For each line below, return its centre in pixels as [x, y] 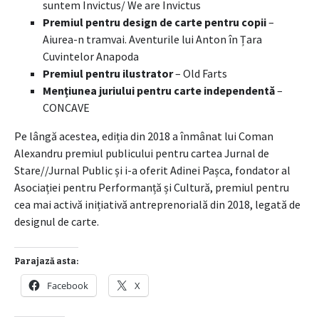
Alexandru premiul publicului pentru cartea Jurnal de [142, 153]
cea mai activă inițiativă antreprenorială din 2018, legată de [157, 205]
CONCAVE [66, 108]
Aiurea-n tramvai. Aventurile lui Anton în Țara [152, 40]
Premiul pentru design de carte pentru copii [155, 22]
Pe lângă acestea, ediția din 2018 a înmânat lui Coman [144, 136]
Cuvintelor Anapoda [91, 57]
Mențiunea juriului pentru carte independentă [159, 91]
